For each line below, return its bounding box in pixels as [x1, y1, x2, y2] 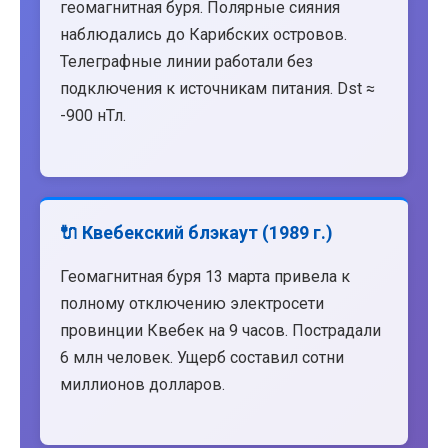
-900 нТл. [60, 106, 126, 126]
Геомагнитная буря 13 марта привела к [60, 266, 350, 286]
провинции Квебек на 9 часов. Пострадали [60, 320, 381, 340]
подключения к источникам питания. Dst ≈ [60, 79, 375, 99]
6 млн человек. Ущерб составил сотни [60, 347, 344, 367]
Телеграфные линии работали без [60, 52, 313, 72]
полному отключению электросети [60, 293, 324, 313]
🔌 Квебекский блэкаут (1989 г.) [60, 221, 333, 243]
